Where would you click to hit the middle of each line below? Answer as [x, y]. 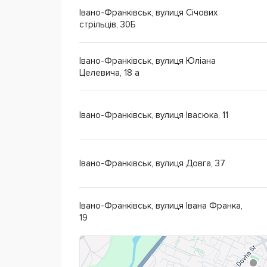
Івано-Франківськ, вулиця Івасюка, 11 [154, 115]
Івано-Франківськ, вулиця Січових [148, 13]
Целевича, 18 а [109, 73]
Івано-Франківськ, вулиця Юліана [148, 61]
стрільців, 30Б [107, 24]
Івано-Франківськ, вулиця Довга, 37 [152, 163]
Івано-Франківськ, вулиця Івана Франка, [161, 206]
